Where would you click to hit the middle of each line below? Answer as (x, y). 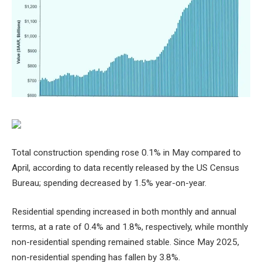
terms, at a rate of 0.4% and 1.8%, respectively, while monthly (130, 227)
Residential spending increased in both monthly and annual (124, 212)
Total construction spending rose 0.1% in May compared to (126, 152)
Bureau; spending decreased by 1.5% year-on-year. (109, 183)
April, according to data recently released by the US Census (125, 168)
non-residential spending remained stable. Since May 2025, (125, 242)
